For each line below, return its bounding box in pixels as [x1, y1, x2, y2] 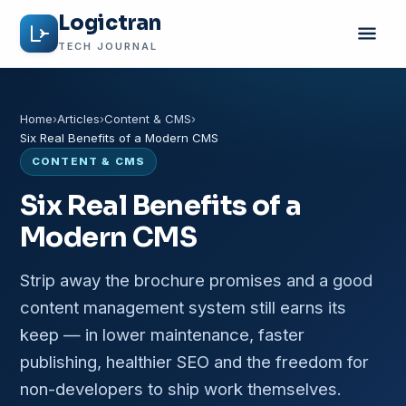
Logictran [58, 10, 161, 35]
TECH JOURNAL [58, 40, 158, 53]
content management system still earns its [20, 297, 346, 317]
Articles [57, 111, 100, 126]
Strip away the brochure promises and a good [20, 270, 372, 290]
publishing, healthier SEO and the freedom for [20, 352, 369, 372]
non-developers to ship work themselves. [20, 379, 342, 399]
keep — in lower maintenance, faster [20, 324, 304, 344]
